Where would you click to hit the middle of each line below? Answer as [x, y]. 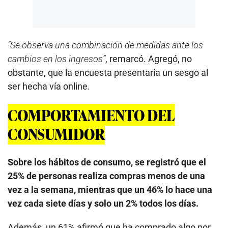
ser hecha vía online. [49, 86]
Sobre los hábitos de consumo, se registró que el [107, 162]
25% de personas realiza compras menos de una [106, 176]
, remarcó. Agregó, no [149, 59]
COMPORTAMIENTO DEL [91, 115]
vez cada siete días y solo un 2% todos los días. [103, 203]
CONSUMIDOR [56, 133]
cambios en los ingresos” [56, 59]
